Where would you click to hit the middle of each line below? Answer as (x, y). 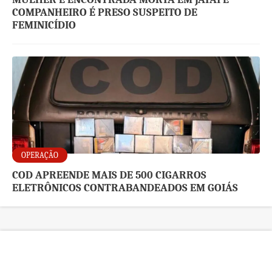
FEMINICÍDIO (44, 25)
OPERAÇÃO (40, 155)
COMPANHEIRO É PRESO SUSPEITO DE (105, 13)
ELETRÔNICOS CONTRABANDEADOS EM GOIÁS (125, 188)
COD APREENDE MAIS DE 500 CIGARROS (110, 175)
